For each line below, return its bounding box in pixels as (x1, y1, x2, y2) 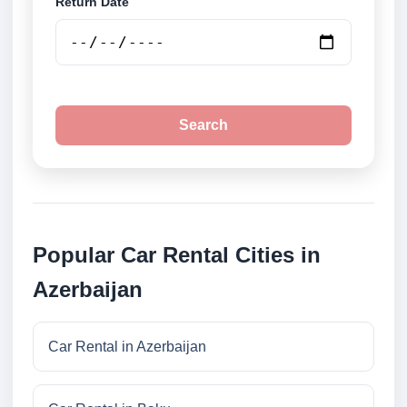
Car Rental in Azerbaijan (48, 339, 206, 355)
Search (179, 117, 228, 134)
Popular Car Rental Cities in (33, 243, 321, 268)
